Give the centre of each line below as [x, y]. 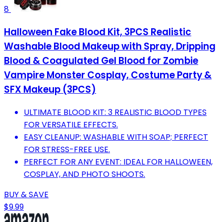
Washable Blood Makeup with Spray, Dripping [110, 47]
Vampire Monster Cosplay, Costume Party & [108, 75]
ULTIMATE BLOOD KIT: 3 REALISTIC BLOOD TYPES [115, 112]
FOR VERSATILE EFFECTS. [71, 124]
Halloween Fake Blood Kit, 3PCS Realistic [98, 32]
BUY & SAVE [26, 194]
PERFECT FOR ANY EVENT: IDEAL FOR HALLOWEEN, [118, 162]
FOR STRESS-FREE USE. [67, 149]
